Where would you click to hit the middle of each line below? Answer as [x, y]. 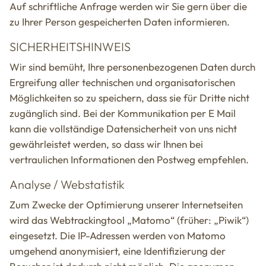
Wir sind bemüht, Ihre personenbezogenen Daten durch [132, 67]
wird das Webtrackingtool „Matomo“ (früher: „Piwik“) [129, 220]
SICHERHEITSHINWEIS [70, 47]
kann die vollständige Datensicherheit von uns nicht [123, 129]
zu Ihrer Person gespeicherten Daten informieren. [120, 22]
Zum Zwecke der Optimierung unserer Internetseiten [126, 205]
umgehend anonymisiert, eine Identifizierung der [118, 251]
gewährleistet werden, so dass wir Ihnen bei [106, 144]
